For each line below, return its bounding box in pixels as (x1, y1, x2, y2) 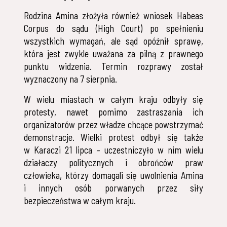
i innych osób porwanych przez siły (24, 182, 203, 194)
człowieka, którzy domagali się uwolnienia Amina (24, 170, 203, 181)
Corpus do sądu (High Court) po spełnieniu (24, 23, 203, 34)
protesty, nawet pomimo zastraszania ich (24, 106, 203, 118)
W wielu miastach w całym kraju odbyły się (24, 94, 203, 105)
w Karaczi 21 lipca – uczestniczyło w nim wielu (24, 144, 203, 156)
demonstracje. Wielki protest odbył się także (24, 132, 203, 143)
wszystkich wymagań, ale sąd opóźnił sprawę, (24, 35, 203, 47)
